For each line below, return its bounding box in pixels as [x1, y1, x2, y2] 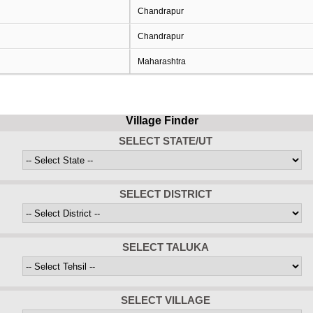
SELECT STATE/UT [119, 135, 212, 147]
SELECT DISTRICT [119, 188, 212, 200]
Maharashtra [137, 57, 186, 66]
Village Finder [126, 115, 198, 126]
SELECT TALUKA [122, 241, 209, 253]
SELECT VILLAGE [121, 294, 210, 306]
